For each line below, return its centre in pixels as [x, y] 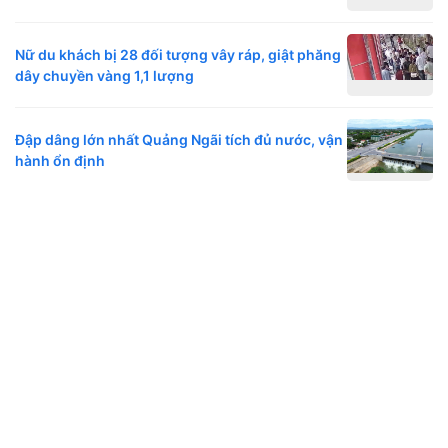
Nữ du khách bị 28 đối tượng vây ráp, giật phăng [178, 55]
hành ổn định [60, 161]
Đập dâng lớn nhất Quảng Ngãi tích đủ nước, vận [179, 140]
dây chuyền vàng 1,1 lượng [104, 76]
